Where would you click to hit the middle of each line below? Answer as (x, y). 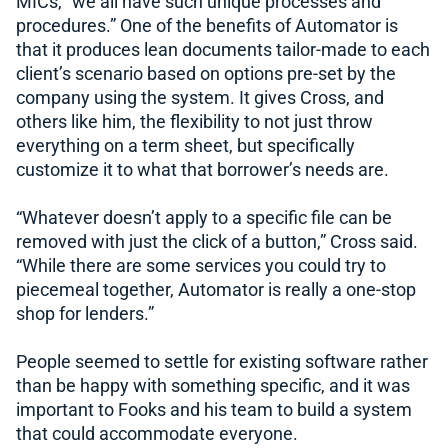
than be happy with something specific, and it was (213, 386)
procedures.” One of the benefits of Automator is (207, 26)
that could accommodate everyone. (157, 434)
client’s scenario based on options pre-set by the (206, 74)
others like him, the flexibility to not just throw (194, 122)
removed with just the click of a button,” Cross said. (217, 242)
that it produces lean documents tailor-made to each (223, 50)
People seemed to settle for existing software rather (222, 362)
